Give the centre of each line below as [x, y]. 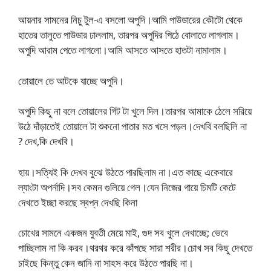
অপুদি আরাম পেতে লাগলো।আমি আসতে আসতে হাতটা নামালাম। [123, 50]
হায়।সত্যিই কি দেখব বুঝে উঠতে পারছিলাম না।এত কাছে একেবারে [126, 172]
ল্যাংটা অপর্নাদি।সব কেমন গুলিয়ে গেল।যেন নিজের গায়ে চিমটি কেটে [127, 187]
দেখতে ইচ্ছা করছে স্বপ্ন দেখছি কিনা [78, 202]
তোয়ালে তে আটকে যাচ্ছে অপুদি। [71, 80]
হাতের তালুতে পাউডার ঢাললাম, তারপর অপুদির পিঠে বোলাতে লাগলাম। [129, 35]
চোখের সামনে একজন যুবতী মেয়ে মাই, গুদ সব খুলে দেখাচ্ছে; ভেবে [123, 233]
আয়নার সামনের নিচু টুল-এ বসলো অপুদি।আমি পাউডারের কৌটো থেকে [130, 20]
